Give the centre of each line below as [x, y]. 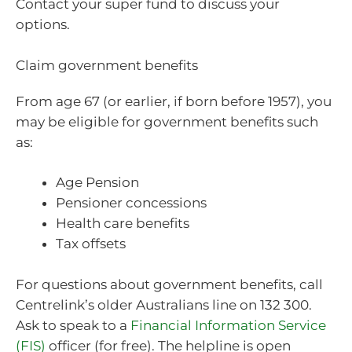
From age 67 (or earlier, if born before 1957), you [174, 101]
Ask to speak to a [73, 325]
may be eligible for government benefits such [167, 121]
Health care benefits [123, 224]
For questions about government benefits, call [169, 284]
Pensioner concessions [131, 203]
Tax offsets [91, 244]
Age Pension [97, 183]
